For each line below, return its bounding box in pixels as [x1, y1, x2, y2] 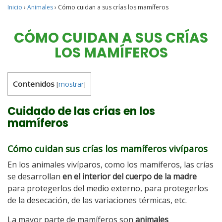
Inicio [7, 3, 22, 11]
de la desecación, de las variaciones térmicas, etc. [7, 195, 187, 206]
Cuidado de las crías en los [7, 104, 155, 119]
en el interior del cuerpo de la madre [62, 171, 197, 182]
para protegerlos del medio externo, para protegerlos [7, 183, 208, 194]
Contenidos [13, 79, 55, 89]
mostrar [58, 79, 84, 89]
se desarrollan [7, 171, 62, 182]
